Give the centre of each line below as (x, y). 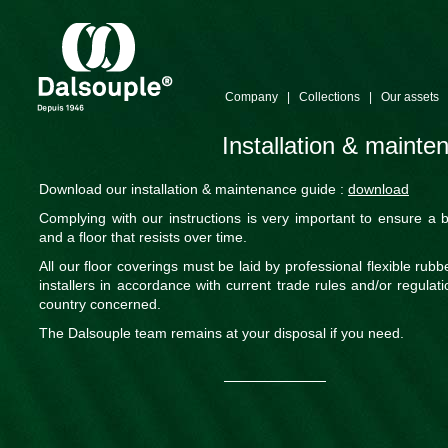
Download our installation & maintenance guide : (193, 189)
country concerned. (100, 304)
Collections (329, 97)
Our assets (410, 97)
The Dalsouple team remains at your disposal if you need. (221, 333)
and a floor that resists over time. (143, 237)
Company (251, 97)
